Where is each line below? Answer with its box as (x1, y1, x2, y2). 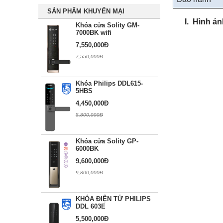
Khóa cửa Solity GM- (76, 21, 139, 29)
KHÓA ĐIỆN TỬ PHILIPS (76, 195, 151, 203)
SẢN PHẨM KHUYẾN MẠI (47, 7, 124, 15)
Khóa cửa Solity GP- (76, 137, 138, 145)
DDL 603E (76, 203, 106, 211)
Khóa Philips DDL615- (76, 79, 143, 87)
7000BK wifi (76, 29, 111, 37)
